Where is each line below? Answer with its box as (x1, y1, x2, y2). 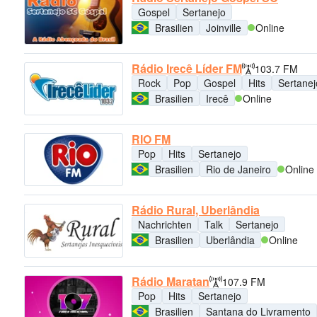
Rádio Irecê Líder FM (132, 59, 242, 76)
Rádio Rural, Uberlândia (132, 202, 260, 219)
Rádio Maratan (132, 272, 209, 289)
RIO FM (132, 131, 171, 148)
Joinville (206, 20, 241, 35)
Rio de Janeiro (206, 162, 271, 177)
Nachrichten (138, 217, 192, 232)
